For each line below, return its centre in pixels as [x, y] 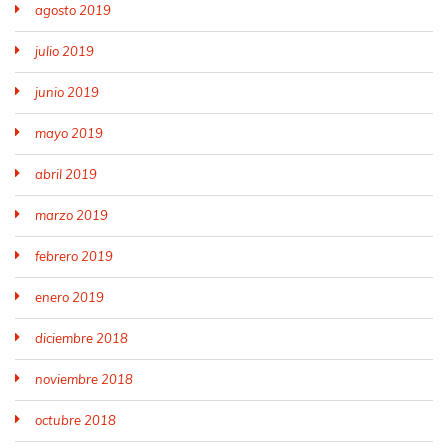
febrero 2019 [74, 256]
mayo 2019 [69, 133]
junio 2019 [67, 92]
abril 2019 [66, 174]
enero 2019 [69, 297]
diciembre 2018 [81, 338]
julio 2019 [64, 51]
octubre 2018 [75, 420]
